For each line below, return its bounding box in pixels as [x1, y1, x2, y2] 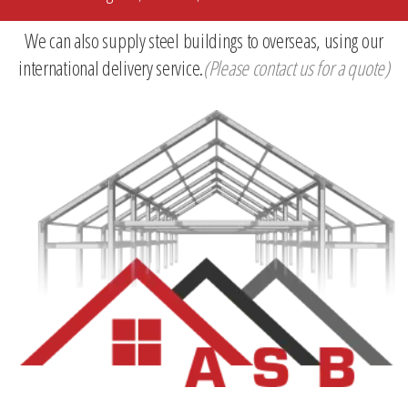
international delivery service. [18, 53, 203, 81]
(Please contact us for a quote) [203, 53, 390, 81]
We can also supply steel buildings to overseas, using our [25, 25, 383, 54]
